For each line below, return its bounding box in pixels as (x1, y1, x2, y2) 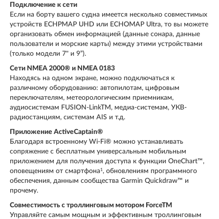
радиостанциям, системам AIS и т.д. (10, 114, 125, 121)
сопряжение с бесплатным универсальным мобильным (10, 148, 186, 155)
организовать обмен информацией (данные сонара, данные (10, 31, 200, 38)
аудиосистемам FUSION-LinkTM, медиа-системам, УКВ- (10, 104, 187, 111)
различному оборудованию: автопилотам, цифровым (10, 85, 179, 92)
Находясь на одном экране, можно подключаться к (10, 75, 175, 82)
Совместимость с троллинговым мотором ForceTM (10, 202, 172, 209)
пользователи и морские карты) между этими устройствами (10, 41, 202, 48)
